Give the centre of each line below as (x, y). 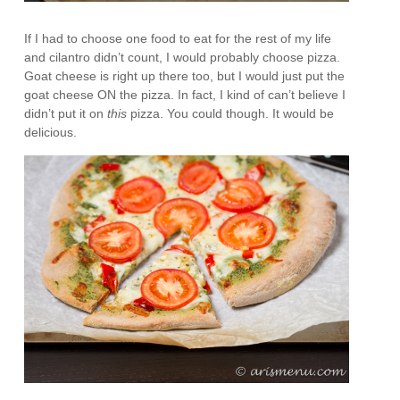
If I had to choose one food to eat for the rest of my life (178, 38)
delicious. (51, 132)
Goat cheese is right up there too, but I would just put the (185, 75)
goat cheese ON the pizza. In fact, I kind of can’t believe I (185, 94)
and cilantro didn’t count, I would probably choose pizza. (183, 57)
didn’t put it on (66, 113)
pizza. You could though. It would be (231, 113)
